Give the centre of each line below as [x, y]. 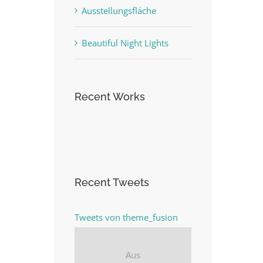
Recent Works [110, 97]
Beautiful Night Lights [125, 43]
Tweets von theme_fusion [126, 218]
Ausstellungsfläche [119, 11]
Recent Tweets [112, 183]
